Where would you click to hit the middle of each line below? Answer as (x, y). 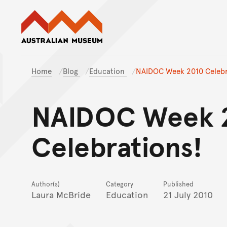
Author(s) (46, 184)
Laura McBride (61, 195)
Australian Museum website (158, 15)
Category (120, 184)
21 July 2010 (188, 195)
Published (178, 184)
